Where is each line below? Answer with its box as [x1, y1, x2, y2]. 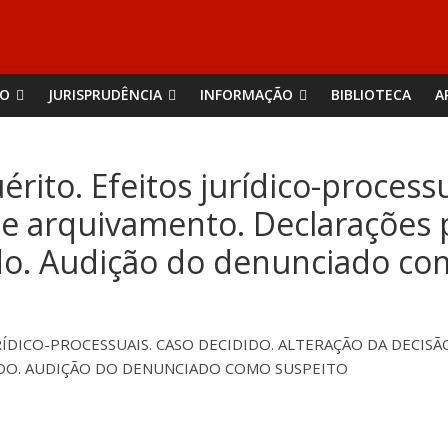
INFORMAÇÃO [200, 85, 293, 104]
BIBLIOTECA [331, 85, 411, 104]
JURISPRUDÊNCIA [48, 85, 162, 104]
